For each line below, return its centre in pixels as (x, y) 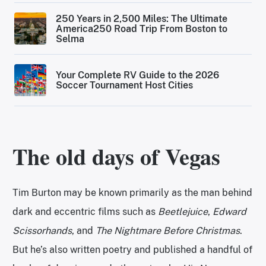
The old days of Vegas (116, 157)
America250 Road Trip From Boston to (142, 28)
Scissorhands (42, 231)
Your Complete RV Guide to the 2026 (138, 75)
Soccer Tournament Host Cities (125, 85)
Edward (229, 212)
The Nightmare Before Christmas (168, 231)
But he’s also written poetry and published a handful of (132, 250)
